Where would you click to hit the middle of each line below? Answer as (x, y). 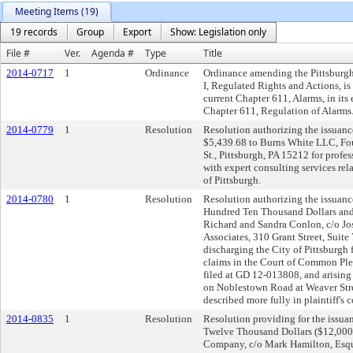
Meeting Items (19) (57, 11)
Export (137, 32)
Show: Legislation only (218, 32)
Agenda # (113, 53)
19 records (34, 32)
